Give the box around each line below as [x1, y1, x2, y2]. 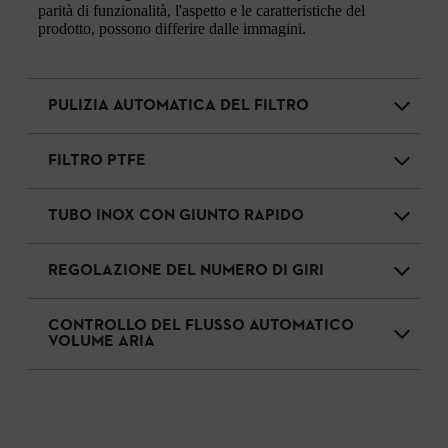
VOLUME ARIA [48, 330, 155, 353]
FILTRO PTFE [48, 149, 146, 172]
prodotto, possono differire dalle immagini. [38, 19, 306, 37]
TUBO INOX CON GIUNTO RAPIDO [48, 204, 304, 227]
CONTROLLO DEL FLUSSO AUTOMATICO [48, 314, 354, 337]
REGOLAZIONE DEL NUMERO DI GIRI [48, 259, 324, 282]
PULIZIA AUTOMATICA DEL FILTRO [48, 94, 309, 117]
